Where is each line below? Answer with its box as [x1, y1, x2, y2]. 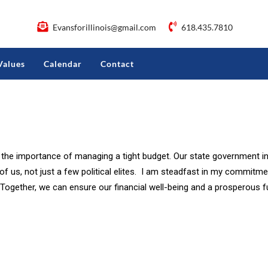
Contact [100, 59, 134, 69]
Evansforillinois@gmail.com [50, 22, 158, 32]
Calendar [43, 59, 82, 69]
